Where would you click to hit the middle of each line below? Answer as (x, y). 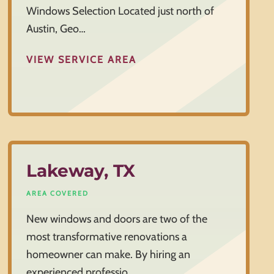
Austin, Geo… (56, 29)
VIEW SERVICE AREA (82, 59)
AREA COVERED (58, 194)
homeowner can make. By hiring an (109, 255)
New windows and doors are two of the (117, 219)
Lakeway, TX (81, 171)
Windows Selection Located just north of (120, 11)
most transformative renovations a (107, 237)
